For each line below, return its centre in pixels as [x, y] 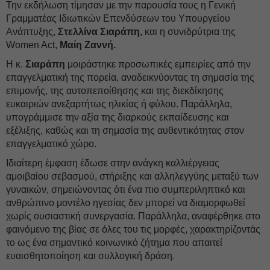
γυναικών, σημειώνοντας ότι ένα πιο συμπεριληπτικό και [126, 190]
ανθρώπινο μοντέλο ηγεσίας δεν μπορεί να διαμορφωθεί [126, 203]
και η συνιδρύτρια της [189, 32]
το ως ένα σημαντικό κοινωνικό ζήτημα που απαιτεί [114, 243]
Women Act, [33, 45]
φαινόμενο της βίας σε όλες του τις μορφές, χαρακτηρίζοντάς [133, 229]
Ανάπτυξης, [31, 32]
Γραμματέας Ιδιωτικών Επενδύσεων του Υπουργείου [118, 18]
